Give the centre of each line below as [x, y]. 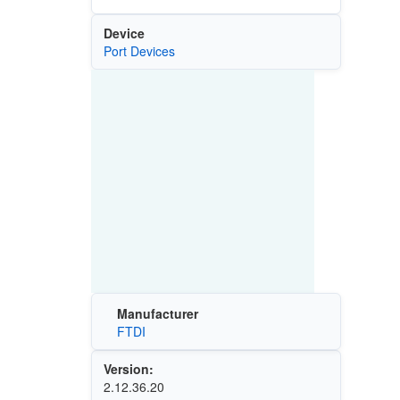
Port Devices [139, 50]
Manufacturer [157, 314]
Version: [128, 369]
